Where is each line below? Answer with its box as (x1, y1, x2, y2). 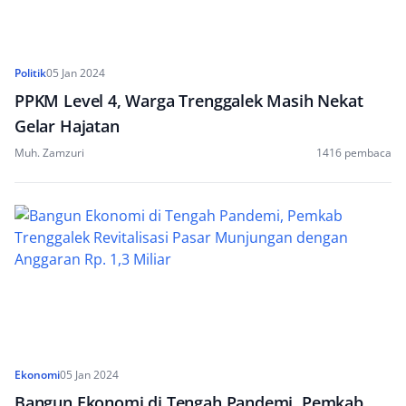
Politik (14, 65, 46, 81)
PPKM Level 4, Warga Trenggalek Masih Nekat (14, 90, 363, 111)
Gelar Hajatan (14, 115, 120, 137)
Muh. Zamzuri (14, 145, 84, 160)
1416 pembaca (316, 145, 391, 160)
